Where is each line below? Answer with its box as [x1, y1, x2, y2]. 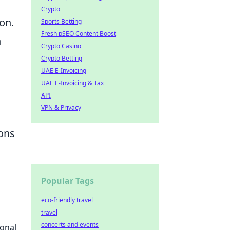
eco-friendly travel [41, 196, 93, 204]
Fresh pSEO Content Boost [41, 29, 116, 38]
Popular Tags [41, 175, 94, 186]
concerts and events [41, 220, 99, 229]
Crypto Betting [41, 54, 82, 63]
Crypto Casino [41, 42, 81, 50]
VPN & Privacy [41, 103, 81, 112]
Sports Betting [41, 17, 82, 26]
